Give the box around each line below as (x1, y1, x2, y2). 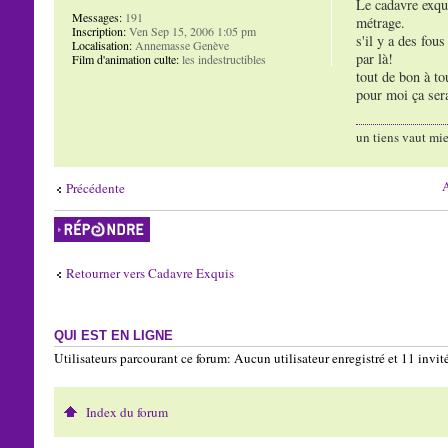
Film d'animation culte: (71, 50, 179, 67)
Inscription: (71, 22, 126, 39)
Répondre (53, 215, 100, 232)
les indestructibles (178, 50, 266, 67)
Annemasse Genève (131, 36, 229, 53)
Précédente (65, 178, 125, 197)
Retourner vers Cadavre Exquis (65, 263, 234, 282)
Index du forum (85, 402, 168, 421)
